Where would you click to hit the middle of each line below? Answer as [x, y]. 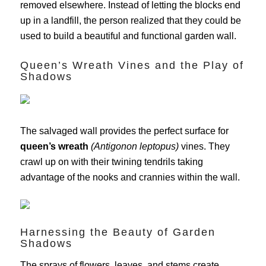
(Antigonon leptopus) [134, 147]
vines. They [204, 147]
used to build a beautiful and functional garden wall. [128, 36]
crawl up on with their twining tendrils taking [111, 162]
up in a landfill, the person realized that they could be [130, 20]
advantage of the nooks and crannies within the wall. [130, 178]
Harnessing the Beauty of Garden [118, 232]
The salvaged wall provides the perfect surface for [124, 131]
